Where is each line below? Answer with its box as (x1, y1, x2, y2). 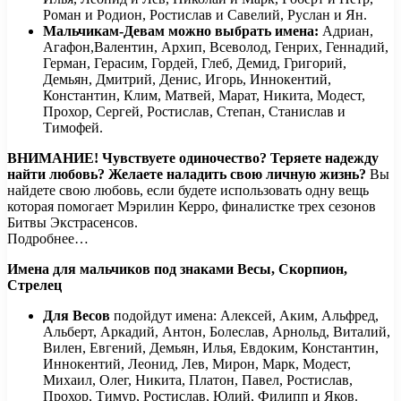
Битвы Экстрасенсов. (7, 214, 138, 230)
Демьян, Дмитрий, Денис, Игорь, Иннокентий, (43, 71, 331, 87)
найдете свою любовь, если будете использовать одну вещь (7, 182, 369, 198)
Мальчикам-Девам (43, 22, 165, 38)
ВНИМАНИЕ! (7, 149, 98, 166)
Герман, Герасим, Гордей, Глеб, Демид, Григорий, (43, 55, 346, 71)
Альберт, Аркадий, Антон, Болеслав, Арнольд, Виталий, (43, 323, 390, 339)
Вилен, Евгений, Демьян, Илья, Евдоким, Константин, (43, 339, 379, 355)
